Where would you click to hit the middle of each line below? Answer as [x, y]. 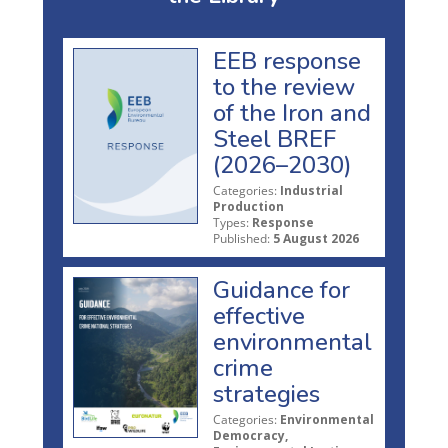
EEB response [287, 60]
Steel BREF [274, 138]
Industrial [311, 190]
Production [248, 206]
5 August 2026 [316, 238]
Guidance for [281, 289]
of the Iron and [292, 112]
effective [259, 315]
